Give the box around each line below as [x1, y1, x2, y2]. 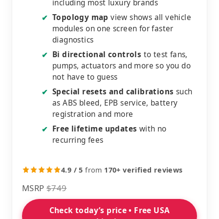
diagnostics [52, 34, 94, 45]
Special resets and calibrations [52, 86, 174, 97]
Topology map [52, 12, 109, 22]
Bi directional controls [52, 49, 142, 60]
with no [137, 123, 167, 134]
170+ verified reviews [104, 165, 183, 175]
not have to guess [52, 71, 118, 82]
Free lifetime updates [52, 123, 137, 134]
